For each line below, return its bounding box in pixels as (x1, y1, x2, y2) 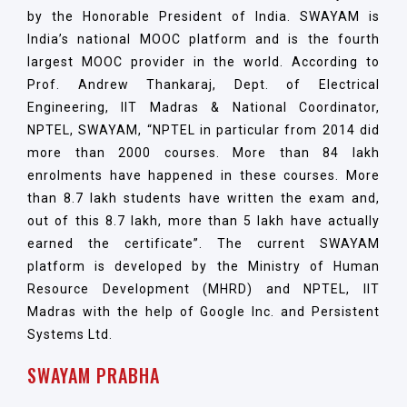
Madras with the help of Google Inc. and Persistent (27, 303, 380, 319)
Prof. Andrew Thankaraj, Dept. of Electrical (27, 76, 380, 92)
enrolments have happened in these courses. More (27, 167, 380, 183)
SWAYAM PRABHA (27, 361, 160, 389)
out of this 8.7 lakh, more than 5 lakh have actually (27, 213, 380, 228)
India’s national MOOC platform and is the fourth (27, 31, 380, 46)
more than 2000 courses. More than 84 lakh (27, 144, 380, 160)
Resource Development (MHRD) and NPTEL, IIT (27, 281, 380, 296)
